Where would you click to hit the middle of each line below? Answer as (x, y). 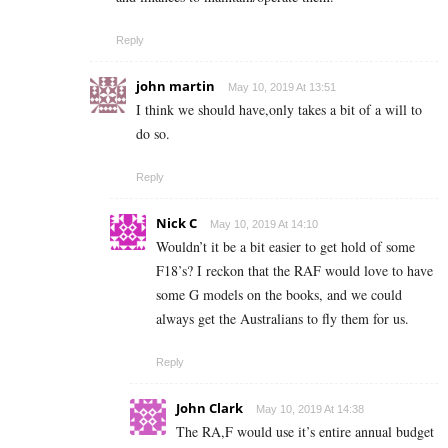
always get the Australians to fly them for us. (282, 319)
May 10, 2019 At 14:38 (310, 409)
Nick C (176, 223)
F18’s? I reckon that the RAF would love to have (294, 271)
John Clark (209, 408)
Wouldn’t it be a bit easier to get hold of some (285, 247)
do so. (153, 134)
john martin (175, 86)
